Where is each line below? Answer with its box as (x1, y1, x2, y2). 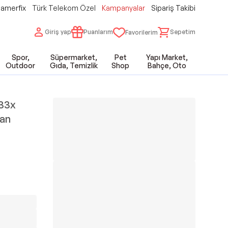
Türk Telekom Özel (32, 4, 96, 12)
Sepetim (170, 27, 195, 36)
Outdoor (6, 61, 36, 70)
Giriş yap (45, 27, 71, 36)
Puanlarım (83, 27, 113, 36)
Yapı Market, (146, 53, 188, 62)
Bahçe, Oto (148, 61, 187, 70)
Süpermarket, (50, 53, 97, 62)
